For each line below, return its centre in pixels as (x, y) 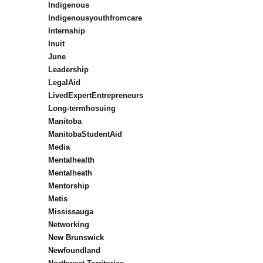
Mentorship (68, 186)
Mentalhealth (71, 160)
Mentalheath (70, 173)
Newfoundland (74, 251)
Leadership (68, 70)
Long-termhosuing (82, 109)
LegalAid (64, 83)
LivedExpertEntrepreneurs (95, 96)
